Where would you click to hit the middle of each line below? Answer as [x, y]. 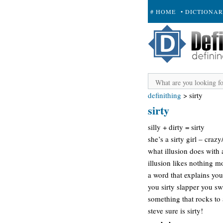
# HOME [163, 11]
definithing [165, 95]
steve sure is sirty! [175, 210]
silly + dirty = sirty [176, 127]
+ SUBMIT [166, 34]
